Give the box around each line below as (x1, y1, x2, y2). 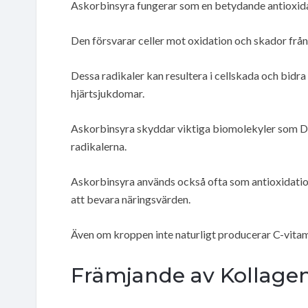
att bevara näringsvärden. (71, 192, 190, 206)
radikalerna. (71, 139, 126, 153)
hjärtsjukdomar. (71, 86, 144, 100)
